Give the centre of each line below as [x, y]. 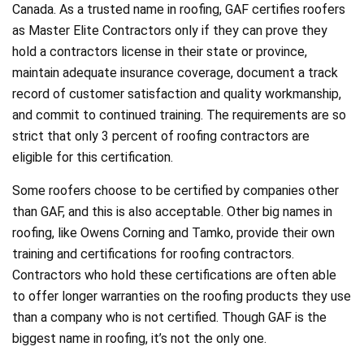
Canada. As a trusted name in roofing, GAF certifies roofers [179, 9]
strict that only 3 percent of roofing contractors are [161, 136]
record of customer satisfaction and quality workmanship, [177, 94]
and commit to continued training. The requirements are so [179, 115]
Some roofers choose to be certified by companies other [175, 191]
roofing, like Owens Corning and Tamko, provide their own [173, 233]
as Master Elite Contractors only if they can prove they [170, 30]
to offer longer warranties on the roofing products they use [182, 296]
